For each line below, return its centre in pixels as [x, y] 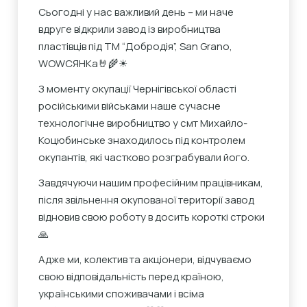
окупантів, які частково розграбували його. [144, 157]
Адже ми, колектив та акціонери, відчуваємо [145, 259]
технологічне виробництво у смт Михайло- [143, 123]
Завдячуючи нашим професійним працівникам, [151, 182]
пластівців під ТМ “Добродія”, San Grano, [136, 46]
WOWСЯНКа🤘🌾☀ [83, 63]
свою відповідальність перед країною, [132, 276]
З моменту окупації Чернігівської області [138, 88]
